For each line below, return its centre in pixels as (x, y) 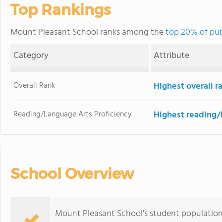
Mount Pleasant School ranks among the (88, 32)
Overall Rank (34, 86)
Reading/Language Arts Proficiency (73, 114)
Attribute (172, 56)
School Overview (72, 174)
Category (31, 56)
